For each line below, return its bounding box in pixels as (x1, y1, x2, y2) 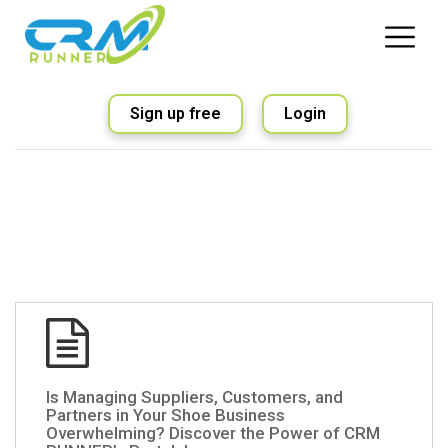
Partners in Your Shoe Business (46, 404, 285, 425)
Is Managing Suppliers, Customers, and (46, 386, 343, 407)
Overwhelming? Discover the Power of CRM (46, 422, 380, 443)
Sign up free (130, 103, 221, 123)
